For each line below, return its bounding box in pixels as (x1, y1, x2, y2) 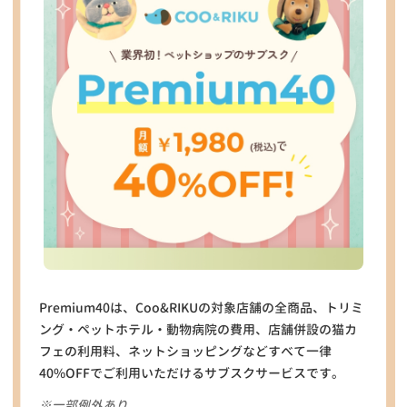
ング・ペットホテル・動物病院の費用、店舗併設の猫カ (39, 320, 358, 339)
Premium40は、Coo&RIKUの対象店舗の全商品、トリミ (39, 298, 364, 317)
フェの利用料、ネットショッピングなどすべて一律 (39, 342, 333, 361)
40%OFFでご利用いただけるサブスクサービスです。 (39, 363, 345, 382)
